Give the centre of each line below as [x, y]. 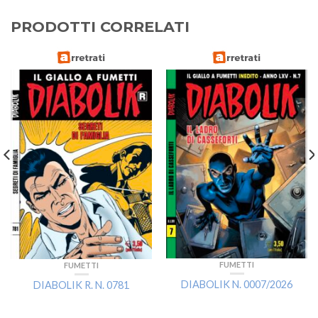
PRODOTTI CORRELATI [100, 26]
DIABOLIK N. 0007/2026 [237, 284]
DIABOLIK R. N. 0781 [81, 285]
